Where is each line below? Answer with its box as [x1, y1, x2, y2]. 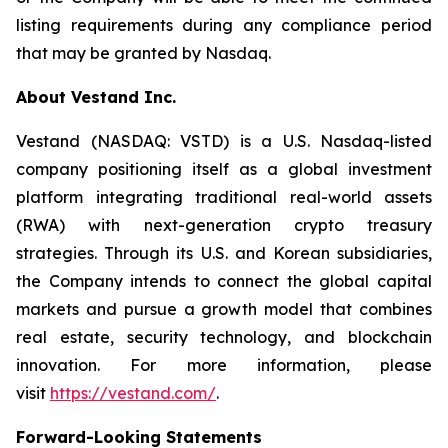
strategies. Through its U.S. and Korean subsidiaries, [16, 243, 432, 263]
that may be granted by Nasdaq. [16, 43, 271, 63]
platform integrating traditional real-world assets [16, 187, 432, 207]
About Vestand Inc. [16, 87, 176, 107]
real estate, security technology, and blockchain [16, 327, 432, 347]
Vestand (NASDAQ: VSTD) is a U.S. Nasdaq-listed [16, 131, 432, 151]
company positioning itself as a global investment [16, 159, 432, 179]
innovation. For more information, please [16, 355, 432, 375]
